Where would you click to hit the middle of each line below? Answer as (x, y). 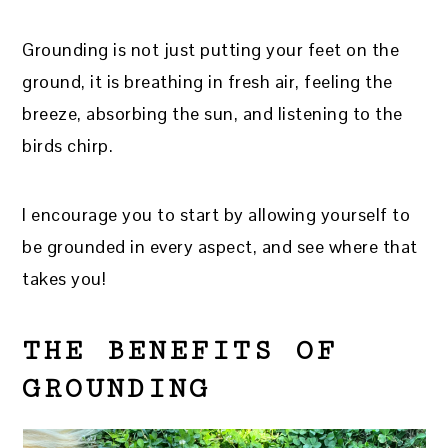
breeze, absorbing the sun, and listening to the (212, 114)
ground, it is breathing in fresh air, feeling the (207, 82)
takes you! (64, 279)
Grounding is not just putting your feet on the (211, 50)
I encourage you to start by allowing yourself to (216, 215)
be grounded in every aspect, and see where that (220, 247)
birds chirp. (68, 146)
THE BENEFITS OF (180, 351)
